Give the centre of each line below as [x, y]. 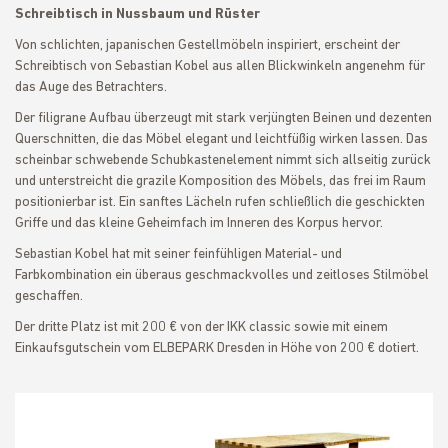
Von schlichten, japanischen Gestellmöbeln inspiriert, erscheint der [207, 45]
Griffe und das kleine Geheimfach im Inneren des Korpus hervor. [199, 223]
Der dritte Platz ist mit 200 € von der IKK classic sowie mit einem [201, 327]
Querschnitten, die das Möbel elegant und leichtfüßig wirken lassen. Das [221, 139]
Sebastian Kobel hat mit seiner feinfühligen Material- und [178, 254]
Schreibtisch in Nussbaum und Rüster [137, 14]
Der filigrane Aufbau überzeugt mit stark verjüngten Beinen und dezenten [223, 118]
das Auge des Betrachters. [91, 87]
